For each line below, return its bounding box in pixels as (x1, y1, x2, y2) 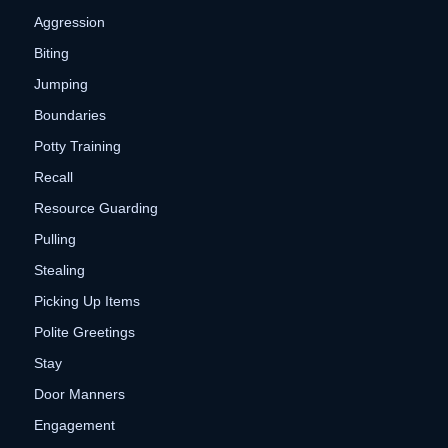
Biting (33, 45, 69, 62)
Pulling (33, 231, 76, 248)
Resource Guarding (33, 200, 158, 217)
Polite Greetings (33, 324, 135, 341)
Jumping (33, 76, 88, 93)
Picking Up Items (33, 293, 140, 310)
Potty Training (33, 138, 121, 155)
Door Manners (33, 386, 125, 403)
